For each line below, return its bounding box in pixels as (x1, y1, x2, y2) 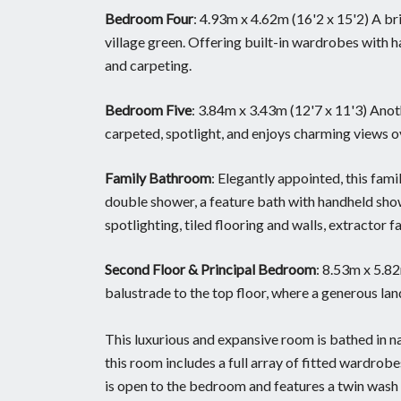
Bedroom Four (105, 9, 193, 27)
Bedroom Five (105, 100, 192, 118)
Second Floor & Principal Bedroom (105, 260, 316, 277)
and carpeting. (105, 55, 192, 73)
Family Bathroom (105, 168, 211, 186)
